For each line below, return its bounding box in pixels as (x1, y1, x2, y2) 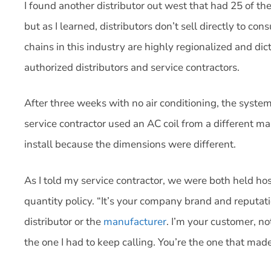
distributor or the (24, 214, 103, 229)
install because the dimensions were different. (24, 137, 236, 151)
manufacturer (103, 214, 166, 229)
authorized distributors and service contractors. (24, 60, 240, 74)
